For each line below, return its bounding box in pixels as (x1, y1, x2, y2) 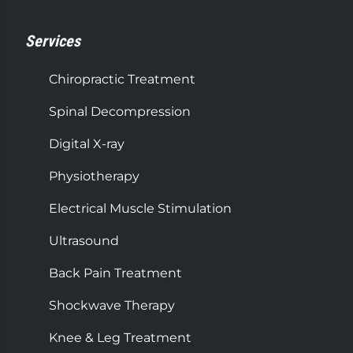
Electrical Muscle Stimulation (49, 200, 232, 216)
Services (25, 31, 80, 50)
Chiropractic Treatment (49, 71, 195, 87)
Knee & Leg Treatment (49, 329, 191, 345)
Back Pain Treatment (49, 265, 182, 281)
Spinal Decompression (49, 103, 191, 119)
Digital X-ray (49, 136, 124, 151)
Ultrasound (49, 232, 119, 248)
